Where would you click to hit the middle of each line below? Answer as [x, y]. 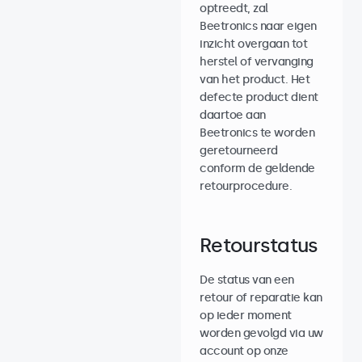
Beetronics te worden [257, 133]
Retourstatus [259, 245]
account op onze [244, 351]
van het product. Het [255, 80]
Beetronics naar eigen [258, 26]
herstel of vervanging [257, 62]
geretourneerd [239, 151]
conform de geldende [257, 168]
